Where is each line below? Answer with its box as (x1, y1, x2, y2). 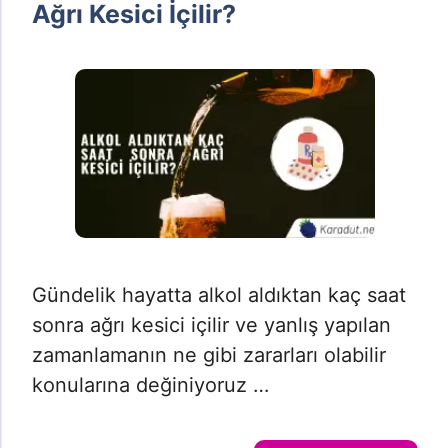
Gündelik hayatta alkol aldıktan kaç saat (32, 283, 406, 307)
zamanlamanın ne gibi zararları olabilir (32, 343, 386, 367)
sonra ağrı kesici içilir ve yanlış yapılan (32, 313, 391, 337)
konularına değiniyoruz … (32, 373, 269, 397)
